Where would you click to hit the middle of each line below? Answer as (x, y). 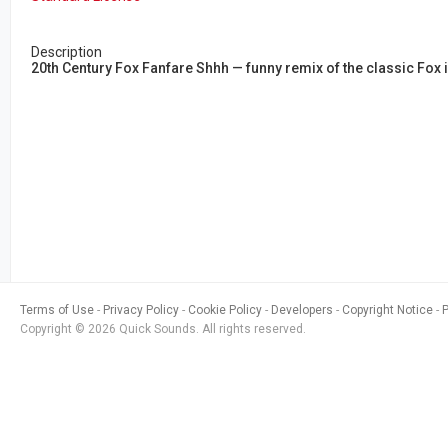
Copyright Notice (387, 310)
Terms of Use (57, 310)
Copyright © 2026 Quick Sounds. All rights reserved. (164, 329)
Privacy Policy (141, 310)
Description (66, 52)
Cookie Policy (225, 310)
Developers (302, 310)
